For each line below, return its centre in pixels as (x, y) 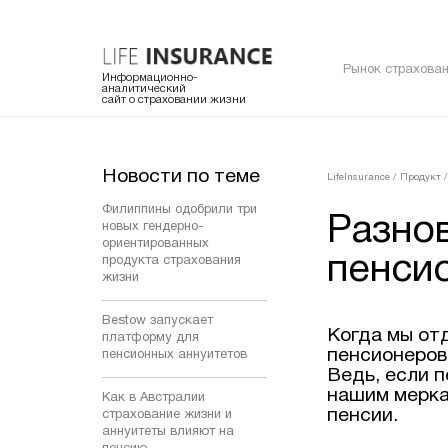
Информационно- (149, 77)
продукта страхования (171, 260)
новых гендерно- (153, 226)
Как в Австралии (153, 397)
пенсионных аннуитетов (174, 354)
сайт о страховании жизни (174, 99)
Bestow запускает (157, 320)
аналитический (144, 88)
